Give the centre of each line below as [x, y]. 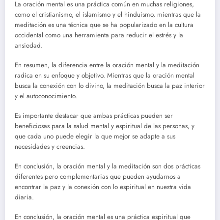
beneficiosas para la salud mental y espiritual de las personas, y [105, 126]
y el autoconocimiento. [46, 96]
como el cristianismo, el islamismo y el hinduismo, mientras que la [108, 14]
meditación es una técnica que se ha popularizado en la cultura [104, 25]
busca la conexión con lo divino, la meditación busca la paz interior [110, 85]
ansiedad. [29, 45]
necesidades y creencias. [50, 147]
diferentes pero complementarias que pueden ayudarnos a [98, 177]
